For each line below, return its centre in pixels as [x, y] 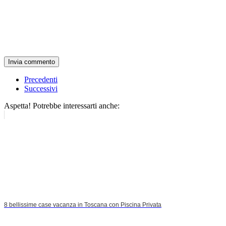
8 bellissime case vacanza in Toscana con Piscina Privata [83, 205]
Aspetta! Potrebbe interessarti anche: [62, 106]
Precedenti [41, 80]
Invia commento [32, 62]
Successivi [41, 89]
